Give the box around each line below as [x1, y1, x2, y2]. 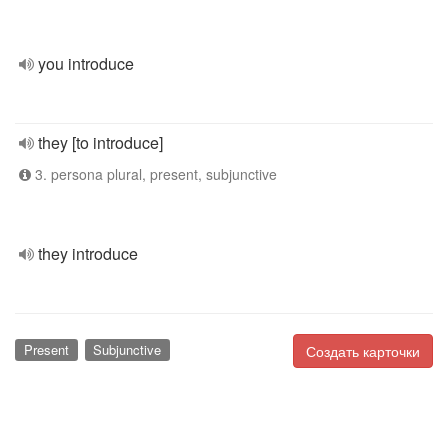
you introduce [38, 52, 134, 75]
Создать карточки [306, 341, 420, 361]
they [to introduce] [38, 131, 163, 154]
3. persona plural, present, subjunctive [31, 164, 277, 184]
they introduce [38, 242, 138, 265]
